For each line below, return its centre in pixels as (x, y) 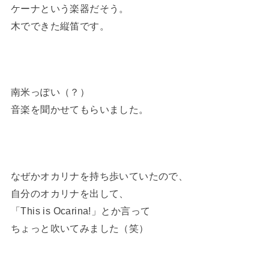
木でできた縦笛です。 (60, 26)
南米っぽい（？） (50, 92)
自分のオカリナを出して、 (70, 194)
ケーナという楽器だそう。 (70, 8)
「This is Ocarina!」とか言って (80, 211)
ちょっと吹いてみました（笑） (80, 228)
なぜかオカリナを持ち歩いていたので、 (99, 176)
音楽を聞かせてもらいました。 (80, 110)
